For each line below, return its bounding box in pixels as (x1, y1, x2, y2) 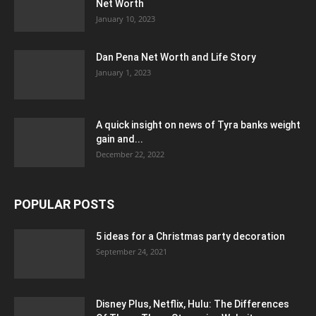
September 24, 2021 (96, 245, 167, 257)
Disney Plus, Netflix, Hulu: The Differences (96, 298, 289, 310)
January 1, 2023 (96, 66, 151, 78)
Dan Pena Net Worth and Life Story (96, 51, 256, 63)
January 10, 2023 (96, 13, 155, 24)
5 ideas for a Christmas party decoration (96, 230, 285, 242)
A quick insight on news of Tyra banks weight (96, 119, 300, 130)
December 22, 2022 (96, 148, 164, 159)
